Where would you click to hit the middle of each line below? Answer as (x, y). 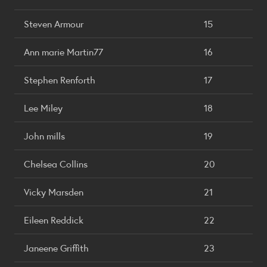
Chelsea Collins (56, 164)
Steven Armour (54, 24)
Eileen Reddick (54, 220)
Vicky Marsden (54, 192)
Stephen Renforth (60, 80)
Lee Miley (43, 108)
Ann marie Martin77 (63, 52)
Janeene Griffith (56, 248)
